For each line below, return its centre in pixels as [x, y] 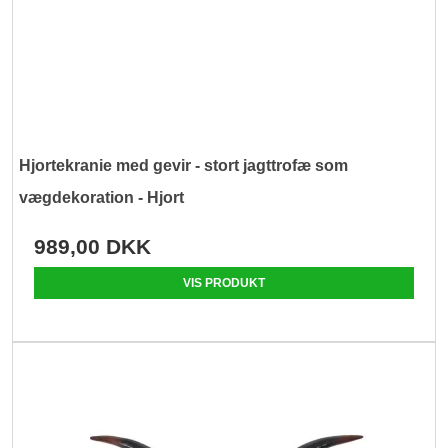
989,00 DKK [93, 246]
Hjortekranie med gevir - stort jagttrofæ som [184, 165]
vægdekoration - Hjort [102, 197]
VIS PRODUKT [224, 282]
